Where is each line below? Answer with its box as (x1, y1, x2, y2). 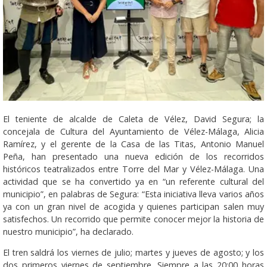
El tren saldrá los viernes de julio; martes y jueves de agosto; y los (3, 246, 264, 258)
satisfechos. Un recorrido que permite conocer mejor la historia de (3, 213, 264, 225)
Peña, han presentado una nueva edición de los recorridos (3, 150, 264, 162)
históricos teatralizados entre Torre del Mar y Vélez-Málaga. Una (3, 163, 264, 175)
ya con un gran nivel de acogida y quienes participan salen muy (3, 200, 264, 212)
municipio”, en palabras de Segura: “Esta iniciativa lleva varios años (3, 188, 264, 200)
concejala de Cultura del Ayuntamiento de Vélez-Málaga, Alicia (3, 125, 264, 137)
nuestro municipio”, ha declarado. (3, 225, 133, 237)
